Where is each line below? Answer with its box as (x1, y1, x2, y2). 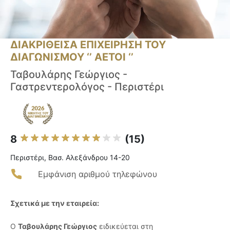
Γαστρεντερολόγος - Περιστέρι (10, 81, 164, 93)
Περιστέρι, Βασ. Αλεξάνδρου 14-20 (10, 153, 130, 162)
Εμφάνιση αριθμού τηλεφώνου (38, 169, 157, 180)
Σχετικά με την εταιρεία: (10, 199, 99, 208)
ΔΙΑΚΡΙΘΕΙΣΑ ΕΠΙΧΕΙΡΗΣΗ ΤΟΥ (10, 39, 166, 51)
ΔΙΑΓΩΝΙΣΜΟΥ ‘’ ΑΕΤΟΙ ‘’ (10, 51, 133, 64)
